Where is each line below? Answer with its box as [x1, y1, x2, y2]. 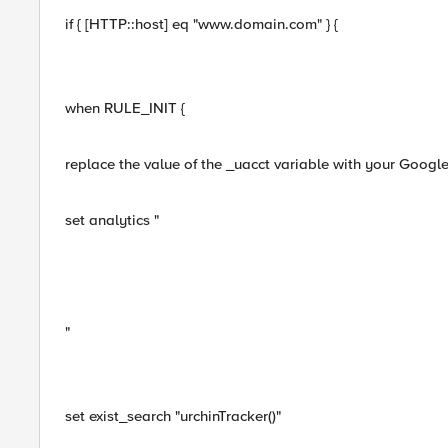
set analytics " [65, 211, 159, 229]
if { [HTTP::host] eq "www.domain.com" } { [65, 15, 338, 33]
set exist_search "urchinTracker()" [65, 407, 281, 425]
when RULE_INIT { [65, 99, 185, 117]
